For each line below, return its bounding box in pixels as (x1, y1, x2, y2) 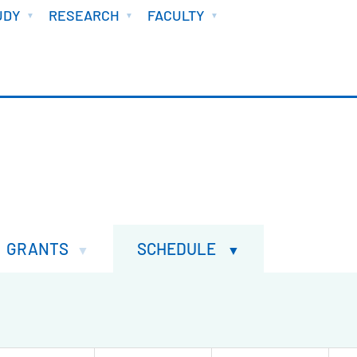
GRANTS (6, 238, 69, 258)
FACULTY (147, 6, 205, 24)
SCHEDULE (137, 238, 219, 258)
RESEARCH (48, 6, 120, 24)
